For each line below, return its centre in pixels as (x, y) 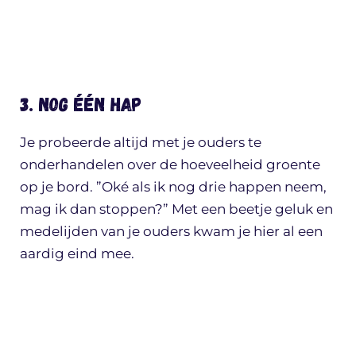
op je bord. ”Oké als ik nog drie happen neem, (173, 187)
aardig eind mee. (77, 254)
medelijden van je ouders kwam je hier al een (171, 232)
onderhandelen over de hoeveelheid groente (170, 165)
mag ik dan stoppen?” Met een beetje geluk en (176, 209)
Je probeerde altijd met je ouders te (141, 143)
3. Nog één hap (81, 104)
